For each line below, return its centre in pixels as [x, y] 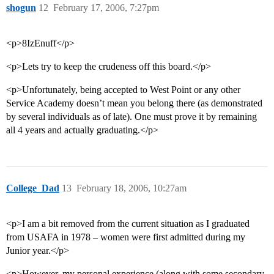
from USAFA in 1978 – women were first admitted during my [126, 237]
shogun [21, 8]
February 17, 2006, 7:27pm [106, 8]
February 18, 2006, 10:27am [131, 188]
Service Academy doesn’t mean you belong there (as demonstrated [134, 103]
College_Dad [33, 188]
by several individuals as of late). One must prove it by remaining [131, 117]
